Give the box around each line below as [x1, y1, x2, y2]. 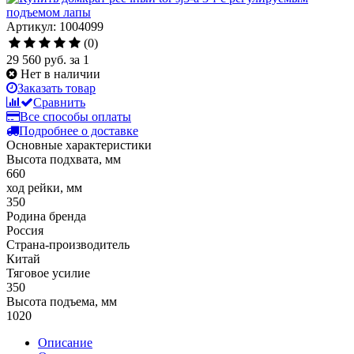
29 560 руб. [6, 52, 70, 66]
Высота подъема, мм [6, 294, 117, 308]
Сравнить [33, 95, 85, 109]
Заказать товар [17, 81, 96, 95]
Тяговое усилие [6, 265, 90, 280]
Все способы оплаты [20, 109, 131, 123]
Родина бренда [6, 209, 86, 223]
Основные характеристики [6, 137, 152, 152]
